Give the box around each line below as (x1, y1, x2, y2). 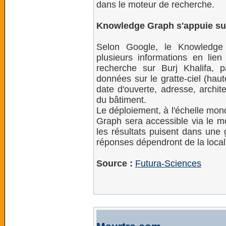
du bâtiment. (96, 95, 146, 105)
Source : (96, 158, 133, 168)
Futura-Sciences (135, 158, 201, 168)
